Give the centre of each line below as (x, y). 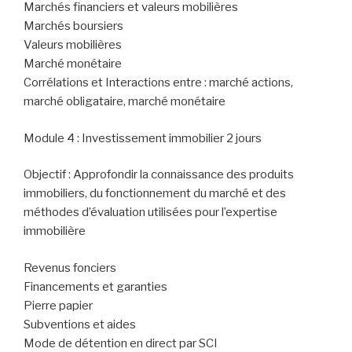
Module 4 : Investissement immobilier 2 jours (143, 138)
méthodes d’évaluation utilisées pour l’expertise (150, 213)
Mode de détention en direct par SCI (121, 343)
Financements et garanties (95, 286)
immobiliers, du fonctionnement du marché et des (155, 194)
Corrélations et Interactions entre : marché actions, (158, 83)
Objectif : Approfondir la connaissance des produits (159, 175)
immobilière (55, 231)
